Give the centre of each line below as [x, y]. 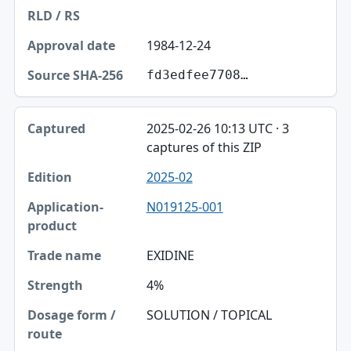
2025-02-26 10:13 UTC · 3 [217, 129]
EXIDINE [170, 256]
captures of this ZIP [204, 148]
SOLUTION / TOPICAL [209, 315]
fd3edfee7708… [197, 75]
